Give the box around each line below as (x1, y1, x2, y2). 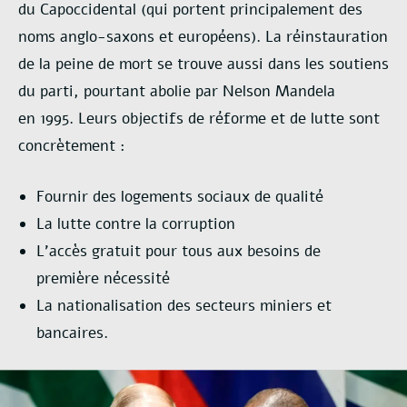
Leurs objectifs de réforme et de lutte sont (78, 108, 380, 130)
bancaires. (36, 322, 108, 343)
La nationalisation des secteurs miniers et (36, 294, 332, 316)
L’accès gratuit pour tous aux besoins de (36, 240, 321, 262)
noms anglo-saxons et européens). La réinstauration (18, 26, 388, 48)
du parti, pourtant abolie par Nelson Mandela (18, 81, 335, 103)
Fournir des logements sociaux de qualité (36, 185, 323, 207)
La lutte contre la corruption (36, 213, 235, 234)
